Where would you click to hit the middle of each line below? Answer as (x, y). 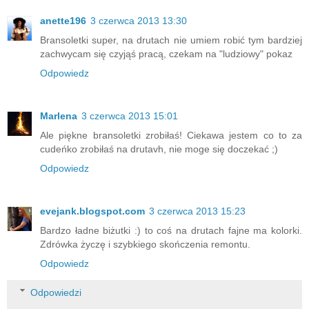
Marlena (59, 116)
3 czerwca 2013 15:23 (197, 211)
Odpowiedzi (56, 292)
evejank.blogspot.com (92, 211)
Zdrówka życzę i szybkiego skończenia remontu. (145, 245)
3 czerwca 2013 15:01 (130, 116)
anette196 (63, 21)
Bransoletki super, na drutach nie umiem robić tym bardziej (171, 40)
